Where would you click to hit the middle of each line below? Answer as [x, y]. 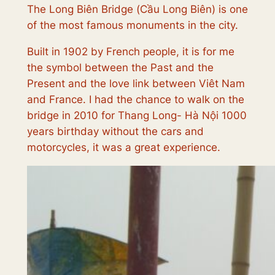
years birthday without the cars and [115, 131]
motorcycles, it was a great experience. [123, 147]
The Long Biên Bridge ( [83, 10]
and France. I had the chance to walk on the [135, 99]
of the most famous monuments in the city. [132, 25]
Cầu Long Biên [176, 10]
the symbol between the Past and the [120, 67]
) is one [230, 10]
